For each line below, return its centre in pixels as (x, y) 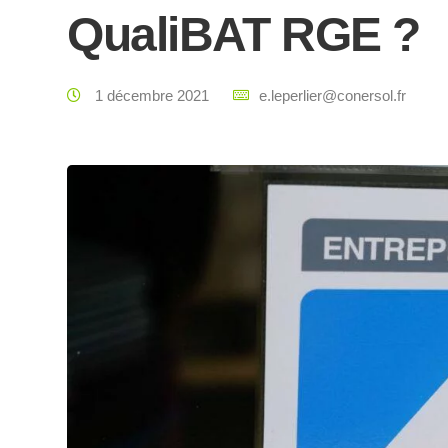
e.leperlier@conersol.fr (332, 95)
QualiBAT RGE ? (243, 34)
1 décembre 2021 (152, 95)
